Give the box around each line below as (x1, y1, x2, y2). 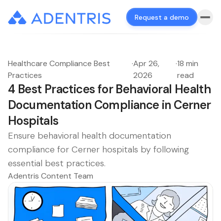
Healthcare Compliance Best (8, 58, 110, 69)
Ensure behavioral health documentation (8, 130, 171, 142)
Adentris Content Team (8, 171, 93, 181)
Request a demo (135, 13, 189, 22)
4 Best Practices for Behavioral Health (8, 81, 211, 97)
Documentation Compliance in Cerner (8, 97, 211, 112)
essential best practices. (8, 157, 106, 169)
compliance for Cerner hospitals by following (8, 144, 189, 155)
